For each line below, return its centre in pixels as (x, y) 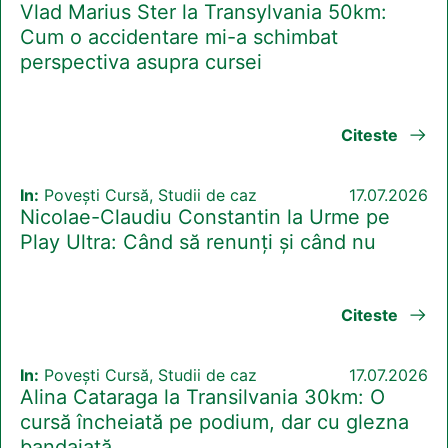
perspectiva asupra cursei (141, 62)
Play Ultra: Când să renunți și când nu (198, 242)
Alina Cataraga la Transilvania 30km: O (202, 397)
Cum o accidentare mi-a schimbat (179, 37)
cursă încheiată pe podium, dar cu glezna (214, 422)
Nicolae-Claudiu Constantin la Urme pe (205, 217)
